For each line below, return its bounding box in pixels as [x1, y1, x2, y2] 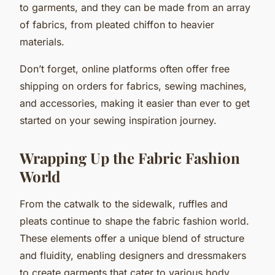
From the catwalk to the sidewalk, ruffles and [20, 197, 228, 210]
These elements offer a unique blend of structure [20, 231, 244, 244]
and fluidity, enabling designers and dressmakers [20, 249, 246, 261]
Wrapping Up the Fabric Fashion [20, 147, 240, 168]
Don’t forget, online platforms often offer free [20, 62, 230, 75]
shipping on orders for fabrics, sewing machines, [20, 79, 247, 92]
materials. [20, 35, 64, 48]
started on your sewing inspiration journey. [20, 114, 217, 126]
